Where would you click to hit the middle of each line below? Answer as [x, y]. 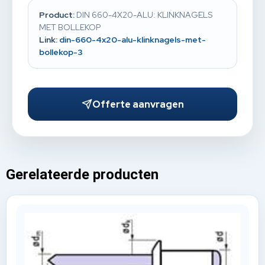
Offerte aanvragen [138, 104]
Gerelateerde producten [82, 174]
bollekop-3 [61, 52]
